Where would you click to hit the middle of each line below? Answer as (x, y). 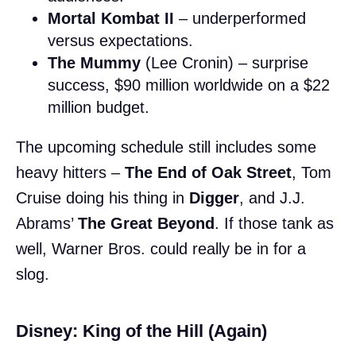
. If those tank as (274, 223)
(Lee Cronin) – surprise (224, 62)
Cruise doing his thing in (103, 197)
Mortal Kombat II (111, 18)
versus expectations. (120, 40)
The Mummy (94, 62)
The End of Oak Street (208, 172)
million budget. (99, 107)
